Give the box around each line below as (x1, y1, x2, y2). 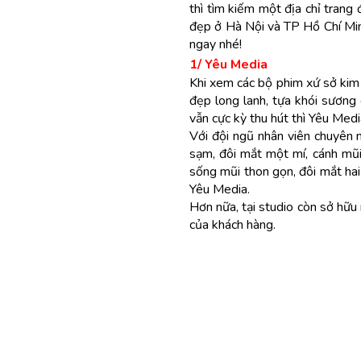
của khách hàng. (189, 216, 276, 234)
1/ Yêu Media (189, 56, 268, 73)
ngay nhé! (189, 35, 243, 53)
